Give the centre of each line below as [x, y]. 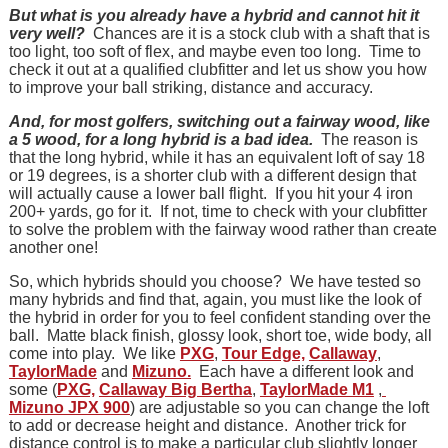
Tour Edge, [263, 354]
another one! [53, 248]
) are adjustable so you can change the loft [279, 408]
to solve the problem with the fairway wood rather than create [222, 230]
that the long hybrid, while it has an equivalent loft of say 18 [216, 158]
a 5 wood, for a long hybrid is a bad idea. [162, 140]
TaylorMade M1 [316, 390]
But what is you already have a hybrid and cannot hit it [213, 16]
